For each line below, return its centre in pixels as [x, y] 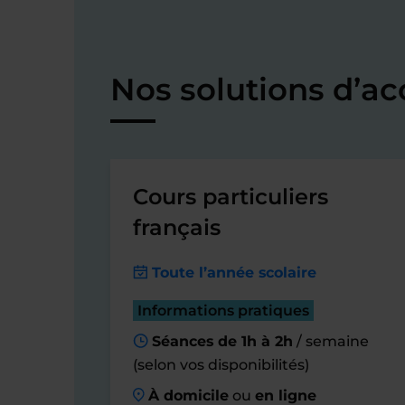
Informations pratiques [223, 311]
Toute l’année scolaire [234, 273]
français [177, 227]
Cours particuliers [231, 197]
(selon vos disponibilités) [221, 365]
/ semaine [330, 341]
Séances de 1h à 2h [222, 341]
